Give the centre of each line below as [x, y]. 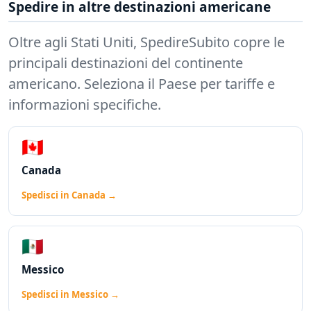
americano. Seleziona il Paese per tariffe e [142, 84]
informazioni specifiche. [85, 105]
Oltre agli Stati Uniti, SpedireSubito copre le [146, 42]
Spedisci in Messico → [70, 295]
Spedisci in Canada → [69, 195]
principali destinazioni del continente [126, 63]
